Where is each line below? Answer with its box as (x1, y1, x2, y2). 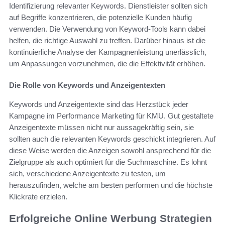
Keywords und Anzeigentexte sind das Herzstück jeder (9, 100, 188, 109)
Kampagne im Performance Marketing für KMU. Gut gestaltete (9, 111, 213, 121)
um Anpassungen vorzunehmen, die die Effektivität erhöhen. (9, 59, 205, 68)
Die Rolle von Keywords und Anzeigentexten (9, 81, 165, 90)
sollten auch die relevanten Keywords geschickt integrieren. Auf (9, 135, 215, 144)
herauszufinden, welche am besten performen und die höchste (9, 181, 212, 190)
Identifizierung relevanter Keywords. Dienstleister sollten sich (9, 2, 207, 11)
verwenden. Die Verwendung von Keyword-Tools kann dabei (9, 25, 205, 34)
